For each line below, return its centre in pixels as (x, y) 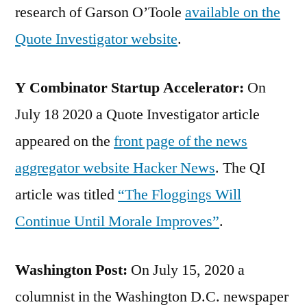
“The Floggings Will (180, 194)
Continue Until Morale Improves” (117, 221)
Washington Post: (71, 270)
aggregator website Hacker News (115, 168)
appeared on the (64, 141)
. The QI (240, 168)
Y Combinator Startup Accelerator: (130, 87)
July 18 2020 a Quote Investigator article (137, 114)
